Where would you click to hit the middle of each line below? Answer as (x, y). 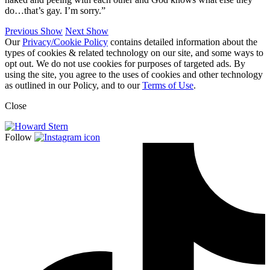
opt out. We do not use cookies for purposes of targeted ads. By (125, 63)
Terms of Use (168, 85)
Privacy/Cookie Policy (65, 42)
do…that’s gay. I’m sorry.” (55, 10)
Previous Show (34, 31)
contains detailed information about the (183, 42)
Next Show (87, 31)
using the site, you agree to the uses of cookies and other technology (134, 74)
